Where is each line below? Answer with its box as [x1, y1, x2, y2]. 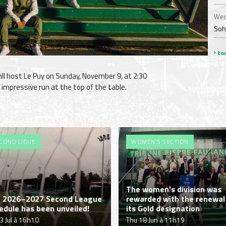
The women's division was [126, 183, 221, 195]
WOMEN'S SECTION [131, 137, 189, 147]
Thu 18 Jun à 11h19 [126, 214, 185, 225]
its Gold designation [126, 202, 200, 214]
